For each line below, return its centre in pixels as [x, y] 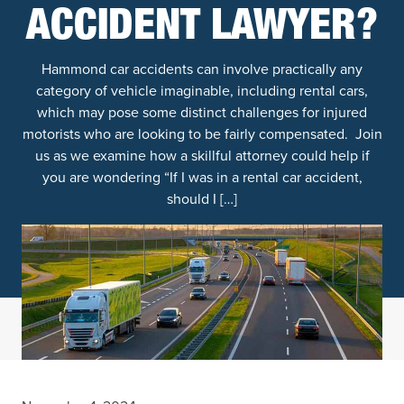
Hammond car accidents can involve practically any [202, 69]
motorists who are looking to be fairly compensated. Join [202, 134]
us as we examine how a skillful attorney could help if [202, 156]
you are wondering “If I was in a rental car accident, [202, 177]
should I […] [202, 199]
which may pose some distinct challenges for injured [202, 112]
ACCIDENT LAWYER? [202, 30]
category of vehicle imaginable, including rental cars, [202, 91]
